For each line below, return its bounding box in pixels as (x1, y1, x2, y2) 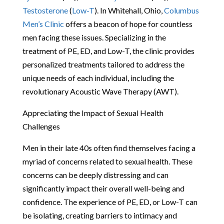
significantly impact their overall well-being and (22, 183, 184, 193)
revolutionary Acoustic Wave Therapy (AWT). (22, 86, 178, 96)
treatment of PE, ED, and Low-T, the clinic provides (22, 45, 194, 55)
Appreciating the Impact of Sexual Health (22, 107, 163, 117)
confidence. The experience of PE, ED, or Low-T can (22, 196, 197, 206)
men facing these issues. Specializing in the (22, 32, 166, 42)
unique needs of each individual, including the (22, 72, 174, 82)
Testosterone (22, 5, 68, 15)
